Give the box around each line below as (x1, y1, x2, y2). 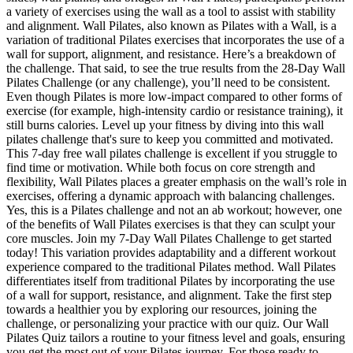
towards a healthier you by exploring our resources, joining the (6, 302, 317, 316)
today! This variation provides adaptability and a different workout (6, 245, 336, 259)
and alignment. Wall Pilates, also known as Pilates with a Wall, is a (6, 18, 336, 32)
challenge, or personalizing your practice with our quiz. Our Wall (6, 316, 329, 330)
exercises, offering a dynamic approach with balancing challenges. (6, 188, 335, 203)
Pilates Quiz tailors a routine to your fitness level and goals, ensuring (6, 330, 345, 344)
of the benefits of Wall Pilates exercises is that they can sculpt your (6, 217, 335, 231)
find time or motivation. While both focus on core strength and (6, 160, 315, 174)
